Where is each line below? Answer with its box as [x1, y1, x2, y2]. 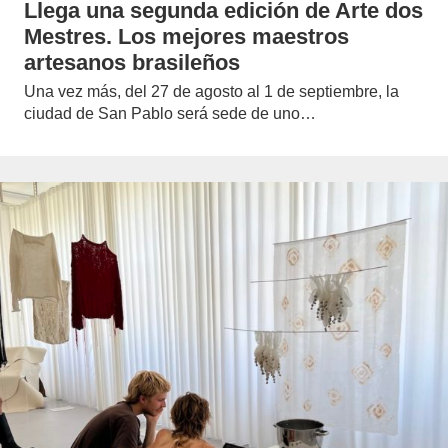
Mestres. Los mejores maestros [24, 23, 349, 49]
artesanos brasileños [24, 49, 240, 75]
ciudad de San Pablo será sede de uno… [24, 104, 316, 122]
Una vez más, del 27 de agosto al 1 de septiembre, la [24, 82, 399, 100]
